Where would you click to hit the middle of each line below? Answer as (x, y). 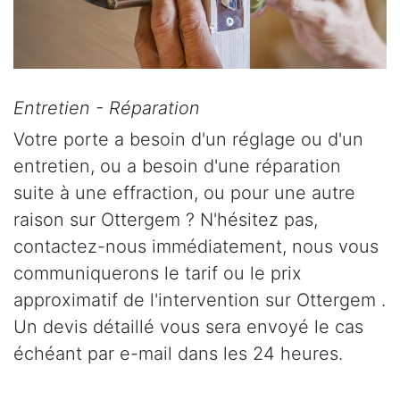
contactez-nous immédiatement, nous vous (196, 247)
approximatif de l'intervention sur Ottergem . (200, 300)
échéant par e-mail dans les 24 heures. (178, 354)
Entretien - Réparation (107, 108)
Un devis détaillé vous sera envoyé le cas (188, 327)
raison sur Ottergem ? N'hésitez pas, (166, 220)
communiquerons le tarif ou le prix (158, 274)
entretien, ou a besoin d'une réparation (177, 167)
